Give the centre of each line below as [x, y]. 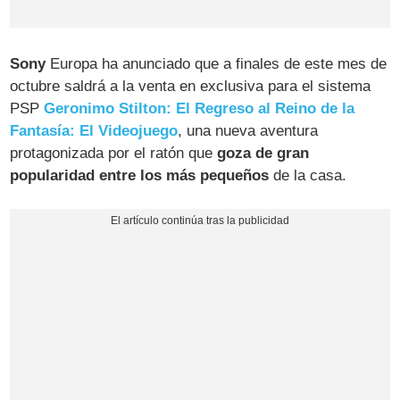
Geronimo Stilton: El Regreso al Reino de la [200, 108]
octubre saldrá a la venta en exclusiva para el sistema [191, 86]
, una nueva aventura [248, 130]
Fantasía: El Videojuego [94, 130]
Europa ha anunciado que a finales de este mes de [217, 63]
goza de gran [263, 153]
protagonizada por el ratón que [114, 153]
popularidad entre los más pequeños [140, 175]
